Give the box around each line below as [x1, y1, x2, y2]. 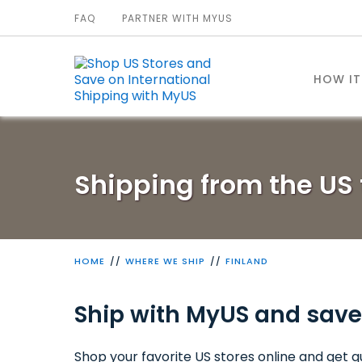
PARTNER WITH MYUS [122, 11, 233, 25]
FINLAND [225, 255, 268, 267]
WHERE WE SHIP [125, 255, 205, 267]
